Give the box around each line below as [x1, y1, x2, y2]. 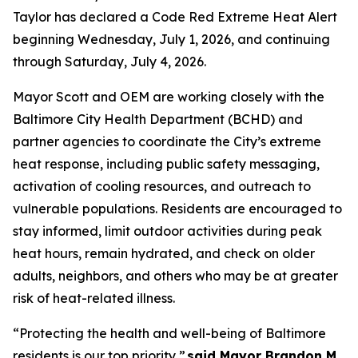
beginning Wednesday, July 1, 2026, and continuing [13, 31, 330, 47]
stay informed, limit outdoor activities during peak [13, 223, 322, 239]
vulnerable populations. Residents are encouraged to [13, 201, 342, 217]
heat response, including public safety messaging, [13, 156, 320, 172]
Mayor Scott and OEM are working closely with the [13, 89, 324, 105]
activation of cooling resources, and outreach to [13, 178, 311, 194]
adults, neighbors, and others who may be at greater [13, 268, 338, 284]
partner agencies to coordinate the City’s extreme [13, 133, 321, 149]
